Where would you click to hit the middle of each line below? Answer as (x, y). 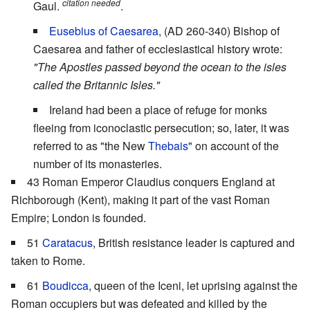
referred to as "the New (91, 146)
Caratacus (67, 243)
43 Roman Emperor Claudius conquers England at (151, 182)
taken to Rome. (48, 261)
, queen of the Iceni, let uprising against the (193, 286)
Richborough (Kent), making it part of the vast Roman (140, 200)
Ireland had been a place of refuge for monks (158, 110)
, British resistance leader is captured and (194, 243)
